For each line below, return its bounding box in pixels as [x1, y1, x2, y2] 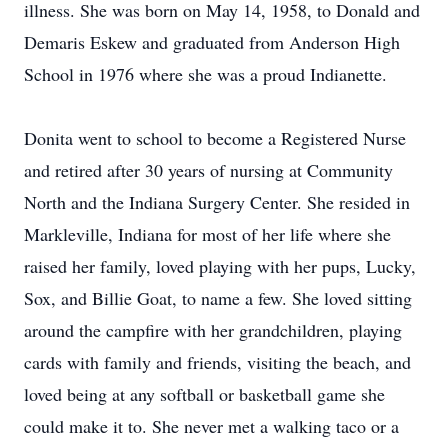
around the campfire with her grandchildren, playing [24, 318, 402, 342]
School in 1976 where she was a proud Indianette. [24, 62, 387, 86]
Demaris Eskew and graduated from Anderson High [24, 30, 400, 54]
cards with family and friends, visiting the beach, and [24, 350, 411, 374]
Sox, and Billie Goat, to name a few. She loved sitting [24, 286, 412, 310]
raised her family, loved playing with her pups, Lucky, [24, 254, 416, 278]
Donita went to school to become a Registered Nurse [24, 126, 406, 150]
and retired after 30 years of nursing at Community [24, 158, 393, 182]
